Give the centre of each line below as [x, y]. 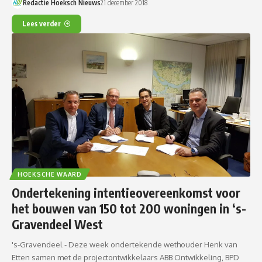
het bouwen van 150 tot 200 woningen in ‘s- [129, 208]
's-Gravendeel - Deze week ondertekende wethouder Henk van [125, 244]
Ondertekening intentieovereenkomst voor [126, 192]
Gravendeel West [57, 224]
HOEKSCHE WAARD [50, 174]
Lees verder [42, 23]
